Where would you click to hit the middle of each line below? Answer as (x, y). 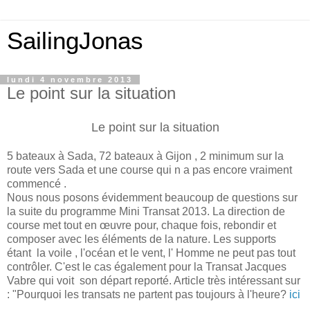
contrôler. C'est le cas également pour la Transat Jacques (147, 266)
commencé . (37, 183)
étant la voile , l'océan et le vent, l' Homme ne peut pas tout (151, 253)
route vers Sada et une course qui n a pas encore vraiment (149, 170)
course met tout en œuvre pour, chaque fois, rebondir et (142, 225)
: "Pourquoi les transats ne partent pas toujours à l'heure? (148, 294)
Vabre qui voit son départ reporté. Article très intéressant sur (154, 280)
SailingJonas (75, 41)
